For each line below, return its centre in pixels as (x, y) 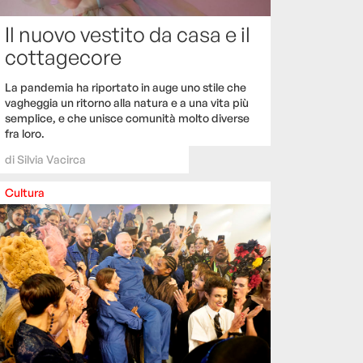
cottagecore (63, 57)
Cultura (25, 193)
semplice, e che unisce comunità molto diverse (127, 118)
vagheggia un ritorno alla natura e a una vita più (127, 103)
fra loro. (25, 134)
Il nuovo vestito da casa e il (128, 34)
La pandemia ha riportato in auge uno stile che (126, 88)
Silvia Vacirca (51, 160)
